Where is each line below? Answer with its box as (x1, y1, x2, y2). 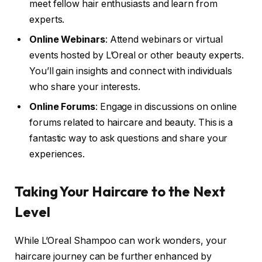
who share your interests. (29, 81, 141, 93)
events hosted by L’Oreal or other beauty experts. (29, 50, 244, 61)
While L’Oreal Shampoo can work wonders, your (15, 235, 227, 246)
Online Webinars (29, 34, 105, 46)
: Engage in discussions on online (95, 101, 237, 113)
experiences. (29, 149, 85, 160)
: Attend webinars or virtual (105, 34, 223, 46)
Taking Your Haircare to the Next (15, 182, 225, 200)
